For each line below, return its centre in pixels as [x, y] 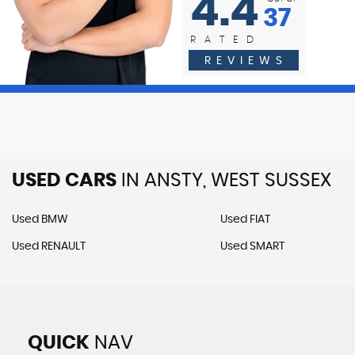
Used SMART [252, 246]
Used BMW [40, 219]
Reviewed [97, 55]
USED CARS [64, 181]
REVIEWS [246, 61]
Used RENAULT [49, 246]
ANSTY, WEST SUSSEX [235, 181]
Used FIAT [245, 219]
